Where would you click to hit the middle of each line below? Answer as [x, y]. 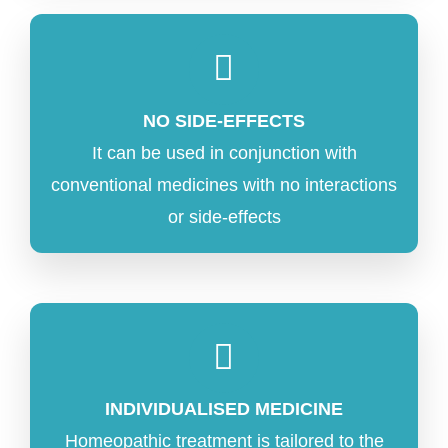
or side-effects [224, 216]
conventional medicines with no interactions [224, 184]
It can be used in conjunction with [224, 152]
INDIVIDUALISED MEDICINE [224, 409]
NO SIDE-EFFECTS [224, 120]
